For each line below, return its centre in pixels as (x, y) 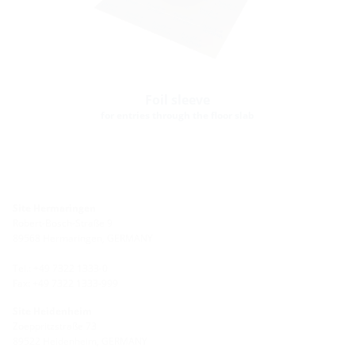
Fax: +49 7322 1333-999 (65, 283)
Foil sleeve (177, 99)
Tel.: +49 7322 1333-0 (60, 268)
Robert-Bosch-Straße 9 (63, 223)
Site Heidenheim (52, 311)
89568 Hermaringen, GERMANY (83, 238)
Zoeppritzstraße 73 (55, 326)
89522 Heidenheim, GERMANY (80, 341)
